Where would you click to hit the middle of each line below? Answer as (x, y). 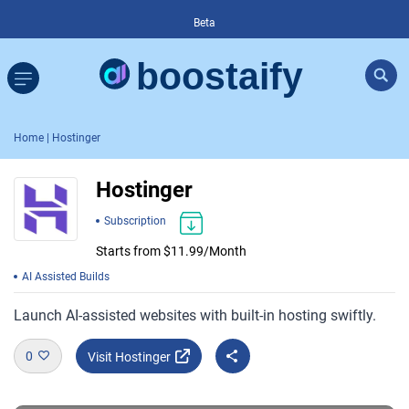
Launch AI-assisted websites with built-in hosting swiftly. (195, 316)
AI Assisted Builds (66, 277)
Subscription (135, 220)
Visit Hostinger (129, 357)
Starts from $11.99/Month (171, 252)
